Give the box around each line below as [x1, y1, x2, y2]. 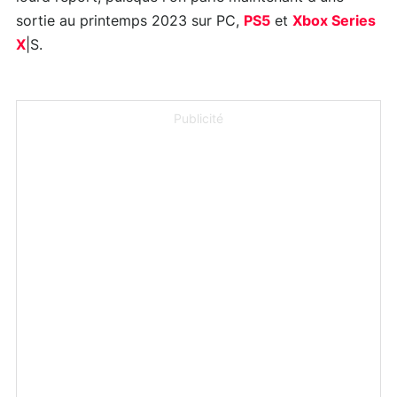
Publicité [174, 113, 223, 127]
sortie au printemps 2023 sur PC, [16, 14, 244, 29]
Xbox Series [292, 14, 376, 29]
